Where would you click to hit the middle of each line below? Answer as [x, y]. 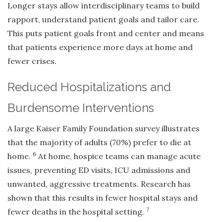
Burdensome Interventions [81, 108]
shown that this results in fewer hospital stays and [103, 198]
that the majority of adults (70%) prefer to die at [99, 142]
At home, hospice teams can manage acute [118, 156]
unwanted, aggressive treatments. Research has [99, 184]
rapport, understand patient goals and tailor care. [103, 20]
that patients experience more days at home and [100, 47]
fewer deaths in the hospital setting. [77, 212]
